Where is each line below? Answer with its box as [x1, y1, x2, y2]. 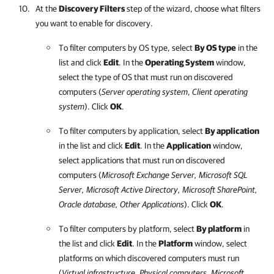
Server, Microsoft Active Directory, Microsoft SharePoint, [59, 184, 257, 194]
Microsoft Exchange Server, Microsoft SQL [102, 169, 248, 180]
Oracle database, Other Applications [59, 199, 184, 209]
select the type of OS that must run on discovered [59, 72, 233, 82]
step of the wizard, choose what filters [125, 3, 261, 13]
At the [35, 3, 59, 13]
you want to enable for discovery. [35, 18, 153, 28]
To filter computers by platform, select [59, 223, 196, 234]
